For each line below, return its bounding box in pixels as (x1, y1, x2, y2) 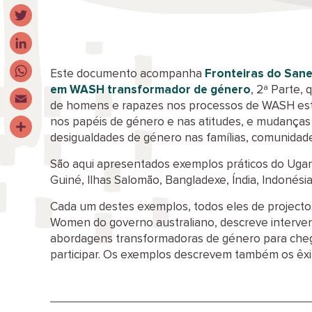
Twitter (10, 31, 47, 43)
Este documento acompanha (50, 68, 205, 80)
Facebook (10, 3, 63, 15)
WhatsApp (10, 87, 65, 99)
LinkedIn (10, 59, 54, 71)
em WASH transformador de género (50, 84, 251, 96)
